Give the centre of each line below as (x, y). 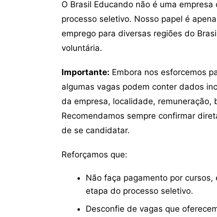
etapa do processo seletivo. (139, 191)
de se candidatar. (96, 130)
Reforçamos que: (94, 155)
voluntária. (82, 48)
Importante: (85, 72)
